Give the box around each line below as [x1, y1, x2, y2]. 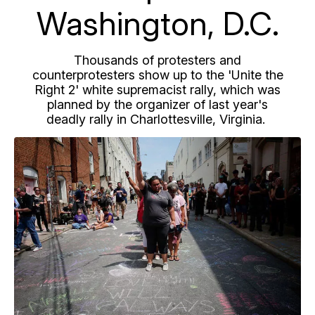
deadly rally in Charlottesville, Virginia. [46, 112, 269, 127]
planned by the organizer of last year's [47, 97, 268, 112]
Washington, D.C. [36, 4, 279, 43]
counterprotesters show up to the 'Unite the [32, 67, 283, 82]
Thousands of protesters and [74, 53, 241, 67]
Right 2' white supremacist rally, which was [34, 82, 281, 97]
